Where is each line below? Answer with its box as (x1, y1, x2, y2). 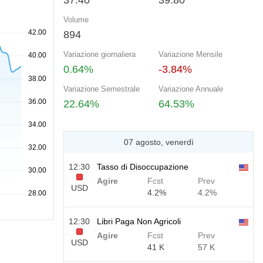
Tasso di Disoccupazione (97, 162, 188, 171)
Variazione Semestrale (63, 85, 140, 93)
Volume (63, 15, 89, 24)
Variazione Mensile (159, 50, 222, 59)
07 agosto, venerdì (123, 137, 194, 147)
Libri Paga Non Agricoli (97, 217, 181, 226)
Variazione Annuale (159, 85, 223, 93)
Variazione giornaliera (63, 50, 136, 59)
